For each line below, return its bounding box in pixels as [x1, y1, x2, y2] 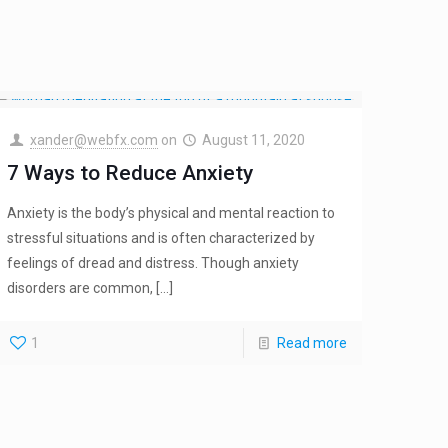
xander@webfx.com [29, 132, 158, 149]
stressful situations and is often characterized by [7, 230, 316, 247]
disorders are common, [7, 280, 154, 297]
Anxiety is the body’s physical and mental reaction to [7, 205, 336, 222]
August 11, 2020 [202, 132, 306, 149]
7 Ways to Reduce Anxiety [7, 161, 254, 186]
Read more [276, 335, 347, 352]
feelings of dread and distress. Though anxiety [7, 255, 300, 272]
